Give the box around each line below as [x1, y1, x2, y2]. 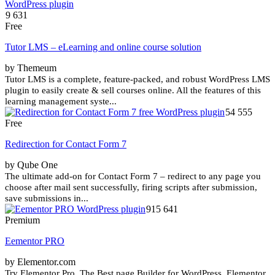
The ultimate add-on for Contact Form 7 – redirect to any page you [5, 171, 261, 181]
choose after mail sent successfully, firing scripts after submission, [5, 182, 257, 192]
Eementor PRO [5, 235, 64, 246]
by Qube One [5, 159, 58, 170]
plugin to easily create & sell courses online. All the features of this [5, 85, 261, 95]
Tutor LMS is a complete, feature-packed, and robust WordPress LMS [5, 74, 270, 84]
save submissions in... [5, 193, 88, 203]
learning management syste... [5, 96, 117, 106]
